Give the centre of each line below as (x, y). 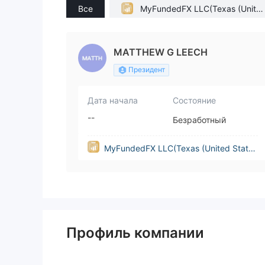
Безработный (199, 120)
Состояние (194, 101)
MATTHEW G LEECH (161, 52)
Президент (147, 70)
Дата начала (113, 101)
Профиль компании (135, 233)
